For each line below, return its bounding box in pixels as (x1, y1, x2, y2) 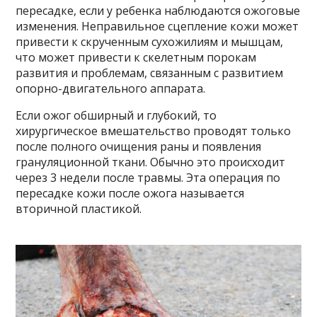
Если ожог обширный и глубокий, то (16, 107, 217, 123)
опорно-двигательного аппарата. (16, 80, 206, 96)
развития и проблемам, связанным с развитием (16, 64, 284, 81)
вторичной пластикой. (16, 200, 142, 217)
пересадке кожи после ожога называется (16, 185, 245, 201)
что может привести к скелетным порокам (16, 49, 257, 65)
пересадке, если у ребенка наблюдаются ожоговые (16, 2, 301, 18)
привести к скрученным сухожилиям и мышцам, (16, 33, 284, 50)
